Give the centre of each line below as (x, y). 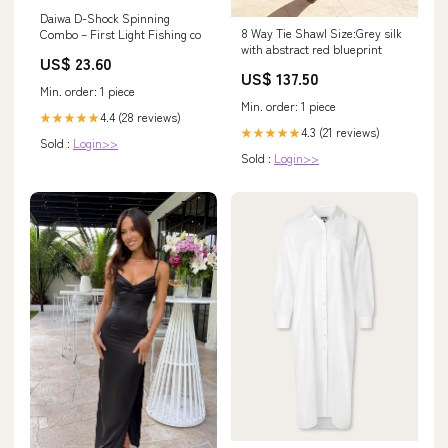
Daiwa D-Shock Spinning (105, 18)
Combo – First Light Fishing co (120, 34)
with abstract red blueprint (311, 48)
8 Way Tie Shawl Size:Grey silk (321, 32)
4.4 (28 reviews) (140, 117)
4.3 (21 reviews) (340, 131)
